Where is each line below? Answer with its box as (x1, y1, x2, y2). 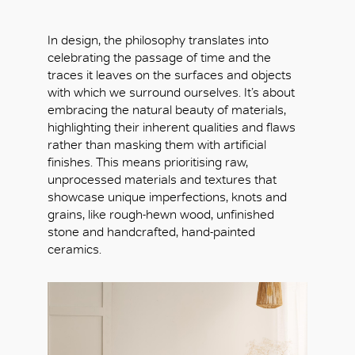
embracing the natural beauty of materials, (48, 101, 286, 117)
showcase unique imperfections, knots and (48, 189, 287, 204)
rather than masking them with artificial (48, 136, 266, 152)
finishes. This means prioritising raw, (48, 154, 248, 170)
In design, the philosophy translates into (48, 32, 269, 48)
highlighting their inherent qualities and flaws (48, 119, 296, 135)
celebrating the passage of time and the (48, 49, 271, 65)
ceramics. (48, 241, 101, 257)
